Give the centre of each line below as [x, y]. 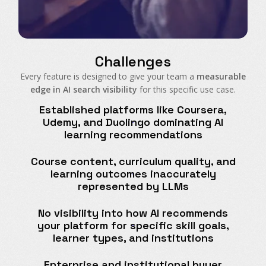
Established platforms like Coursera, [133, 110]
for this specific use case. [186, 90]
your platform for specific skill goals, [133, 226]
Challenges [133, 62]
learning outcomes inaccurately [133, 174]
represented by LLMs [133, 186]
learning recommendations [133, 135]
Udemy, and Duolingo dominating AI [133, 122]
